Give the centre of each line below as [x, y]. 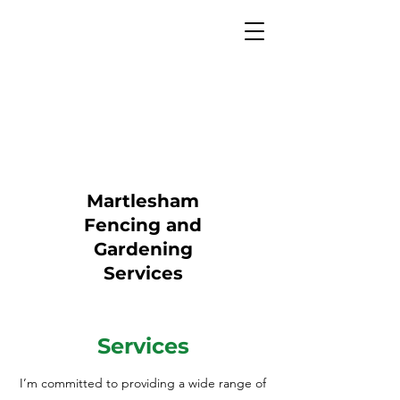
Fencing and [143, 225]
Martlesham [143, 201]
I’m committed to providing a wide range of [143, 383]
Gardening [143, 249]
